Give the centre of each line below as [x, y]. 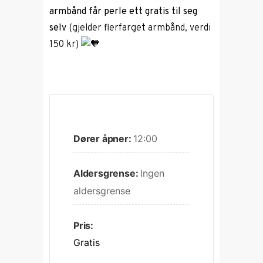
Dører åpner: [104, 139]
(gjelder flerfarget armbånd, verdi [139, 28]
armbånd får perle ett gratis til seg [123, 12]
